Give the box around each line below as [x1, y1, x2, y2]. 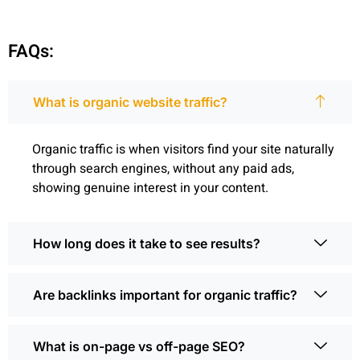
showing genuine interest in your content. [32, 178, 268, 198]
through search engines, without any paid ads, [32, 158, 294, 178]
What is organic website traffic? [33, 93, 227, 110]
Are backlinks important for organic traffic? [33, 286, 297, 303]
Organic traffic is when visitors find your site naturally [32, 139, 334, 159]
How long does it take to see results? [33, 235, 260, 252]
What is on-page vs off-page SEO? [33, 337, 245, 354]
